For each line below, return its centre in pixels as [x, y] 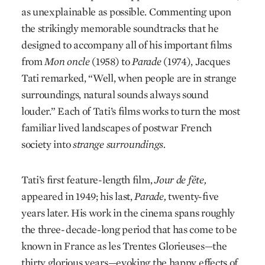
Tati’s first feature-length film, [87, 180]
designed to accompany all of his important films [126, 45]
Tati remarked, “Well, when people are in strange [129, 78]
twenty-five [194, 196]
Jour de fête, [179, 180]
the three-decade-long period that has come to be [129, 229]
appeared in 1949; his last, [78, 196]
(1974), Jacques [195, 61]
